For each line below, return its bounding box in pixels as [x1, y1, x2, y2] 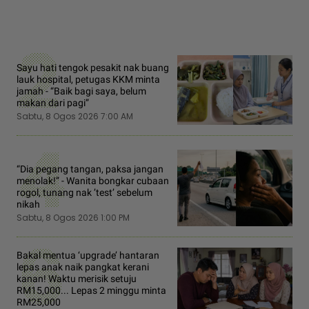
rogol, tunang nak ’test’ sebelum [17, 187, 152, 199]
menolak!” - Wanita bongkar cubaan [17, 175, 169, 187]
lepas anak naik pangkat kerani [17, 261, 149, 273]
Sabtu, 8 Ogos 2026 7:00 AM [17, 110, 133, 123]
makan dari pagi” [17, 97, 89, 109]
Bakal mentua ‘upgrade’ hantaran [17, 250, 159, 261]
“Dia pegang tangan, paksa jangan [17, 163, 163, 175]
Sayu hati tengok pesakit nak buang [17, 62, 169, 74]
